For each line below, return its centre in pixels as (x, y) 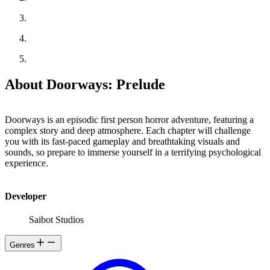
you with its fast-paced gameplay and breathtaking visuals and (122, 141)
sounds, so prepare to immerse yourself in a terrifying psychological (133, 152)
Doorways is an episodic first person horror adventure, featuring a (129, 119)
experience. (27, 163)
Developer (26, 196)
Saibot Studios (56, 220)
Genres (22, 245)
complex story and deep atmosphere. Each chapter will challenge (128, 130)
